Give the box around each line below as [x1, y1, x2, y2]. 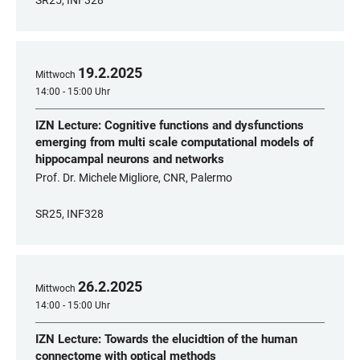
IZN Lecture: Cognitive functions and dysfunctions [35, 118, 304, 133]
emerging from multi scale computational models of [35, 135, 313, 149]
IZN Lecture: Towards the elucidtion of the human [35, 332, 297, 346]
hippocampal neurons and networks [35, 152, 224, 166]
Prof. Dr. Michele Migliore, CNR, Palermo [35, 171, 232, 184]
